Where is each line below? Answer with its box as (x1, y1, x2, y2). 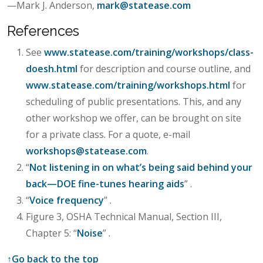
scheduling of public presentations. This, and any (26, 95, 241, 108)
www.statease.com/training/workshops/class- (44, 45, 254, 59)
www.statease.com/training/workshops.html (26, 78, 230, 92)
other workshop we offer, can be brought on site (26, 111, 241, 124)
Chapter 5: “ (26, 226, 77, 240)
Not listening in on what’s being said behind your (29, 160, 252, 174)
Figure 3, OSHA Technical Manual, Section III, (26, 210, 222, 223)
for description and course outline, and (77, 62, 251, 75)
